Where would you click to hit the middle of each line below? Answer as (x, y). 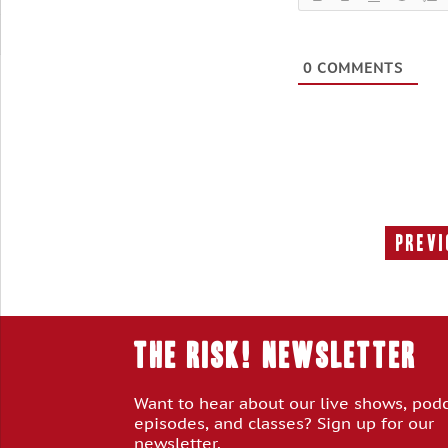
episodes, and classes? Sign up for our (284, 422)
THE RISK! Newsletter (276, 355)
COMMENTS (357, 67)
